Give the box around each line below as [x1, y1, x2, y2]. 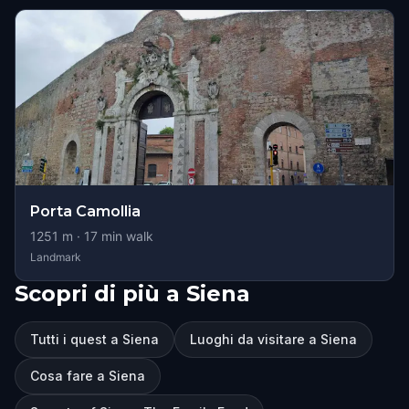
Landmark [30, 250, 81, 264]
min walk [98, 228, 153, 244]
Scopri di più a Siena [15, 280, 250, 307]
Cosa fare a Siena [30, 368, 145, 383]
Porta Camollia [30, 203, 141, 220]
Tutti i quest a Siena [30, 331, 159, 347]
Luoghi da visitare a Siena [190, 331, 357, 347]
